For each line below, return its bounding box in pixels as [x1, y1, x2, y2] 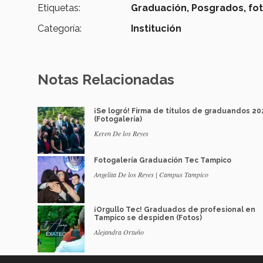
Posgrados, [191, 2, 247, 14]
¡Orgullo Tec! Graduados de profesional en [94, 205, 255, 214]
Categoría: [38, 23, 82, 35]
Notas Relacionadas [38, 71, 174, 89]
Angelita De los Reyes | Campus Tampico [94, 170, 208, 180]
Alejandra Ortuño [94, 227, 144, 237]
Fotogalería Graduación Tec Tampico [94, 156, 231, 165]
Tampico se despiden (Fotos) [94, 214, 202, 222]
